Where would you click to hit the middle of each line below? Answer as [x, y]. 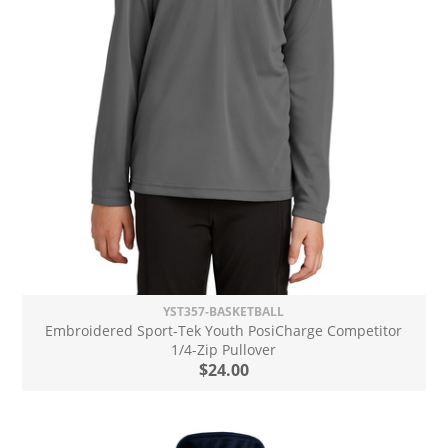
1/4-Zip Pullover [224, 349]
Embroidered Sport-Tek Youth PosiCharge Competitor [224, 330]
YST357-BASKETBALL [224, 311]
